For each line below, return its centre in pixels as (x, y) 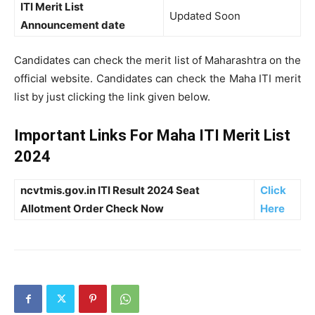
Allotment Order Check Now (92, 208)
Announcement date (73, 25)
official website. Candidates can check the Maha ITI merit (157, 78)
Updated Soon (205, 16)
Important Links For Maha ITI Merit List (152, 135)
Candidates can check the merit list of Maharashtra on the (157, 60)
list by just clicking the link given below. (112, 97)
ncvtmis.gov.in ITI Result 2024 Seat (110, 190)
